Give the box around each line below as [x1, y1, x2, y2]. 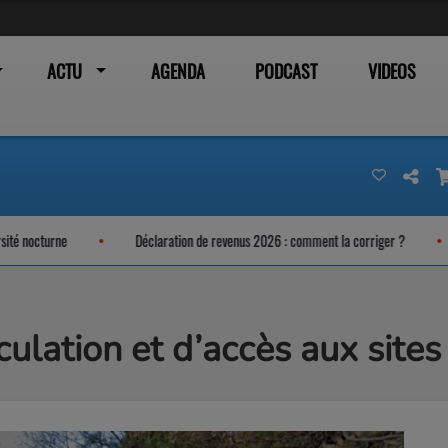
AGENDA [150, 58, 205, 84]
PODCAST [255, 58, 318, 84]
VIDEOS [367, 58, 416, 84]
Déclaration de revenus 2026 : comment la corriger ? [92, 229, 363, 251]
